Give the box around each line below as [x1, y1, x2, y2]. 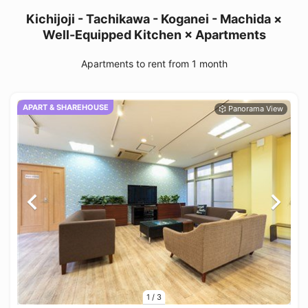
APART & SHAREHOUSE [22, 102, 109, 112]
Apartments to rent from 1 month [80, 57, 228, 69]
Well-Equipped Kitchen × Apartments [42, 27, 266, 42]
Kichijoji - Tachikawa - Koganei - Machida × [26, 11, 282, 26]
